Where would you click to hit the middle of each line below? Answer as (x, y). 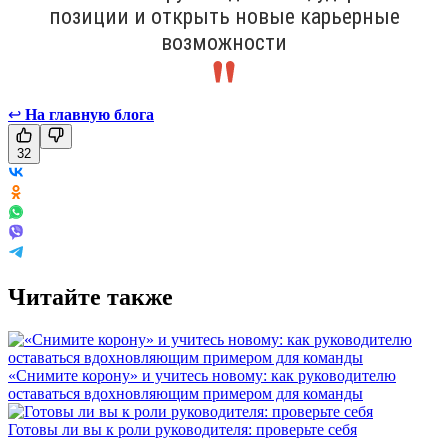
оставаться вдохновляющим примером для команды (185, 393)
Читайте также (90, 296)
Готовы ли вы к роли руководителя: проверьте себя (182, 429)
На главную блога (89, 114)
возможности (224, 42)
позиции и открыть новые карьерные (224, 16)
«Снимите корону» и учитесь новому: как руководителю (202, 375)
